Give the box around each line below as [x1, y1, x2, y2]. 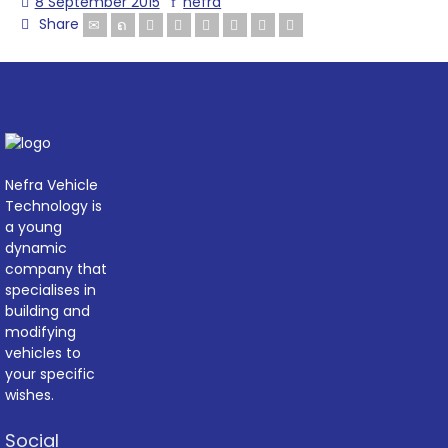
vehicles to [5, 342, 81, 363]
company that [5, 258, 107, 279]
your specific [5, 363, 95, 384]
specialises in [5, 279, 96, 300]
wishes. [5, 384, 54, 405]
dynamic [5, 237, 67, 258]
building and [5, 300, 90, 321]
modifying [5, 321, 76, 342]
